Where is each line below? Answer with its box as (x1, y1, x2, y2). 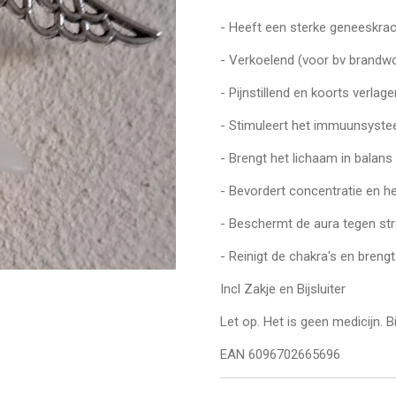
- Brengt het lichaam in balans (220, 150, 392, 167)
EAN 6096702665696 (220, 346, 340, 363)
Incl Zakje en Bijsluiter (220, 281, 346, 298)
